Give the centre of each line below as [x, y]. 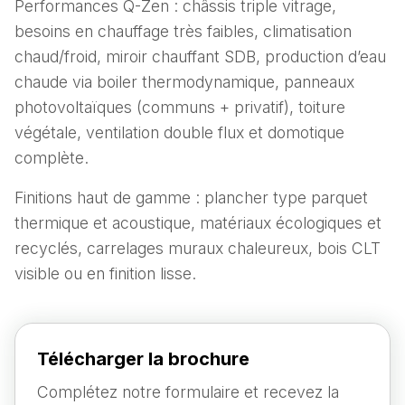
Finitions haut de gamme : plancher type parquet [191, 198]
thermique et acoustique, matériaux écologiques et [198, 223]
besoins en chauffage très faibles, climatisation [183, 32]
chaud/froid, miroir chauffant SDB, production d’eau [200, 57]
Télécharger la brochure [143, 359]
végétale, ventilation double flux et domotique [179, 133]
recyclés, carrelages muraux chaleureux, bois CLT [198, 249]
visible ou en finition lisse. [105, 274]
